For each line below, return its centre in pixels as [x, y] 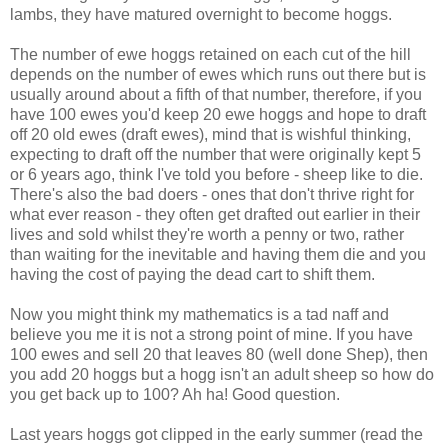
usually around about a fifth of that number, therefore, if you [216, 94]
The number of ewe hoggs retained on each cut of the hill [210, 54]
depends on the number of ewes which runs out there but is [218, 74]
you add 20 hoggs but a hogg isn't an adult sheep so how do [222, 374]
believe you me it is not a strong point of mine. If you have [211, 334]
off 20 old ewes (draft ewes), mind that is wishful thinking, [210, 134]
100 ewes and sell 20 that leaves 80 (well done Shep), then [219, 354]
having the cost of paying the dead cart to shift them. [192, 274]
